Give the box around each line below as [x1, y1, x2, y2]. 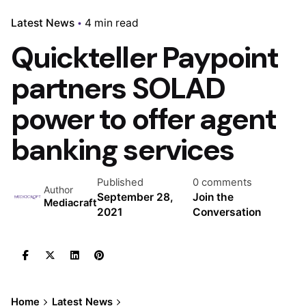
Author [44, 184, 73, 196]
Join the [192, 190, 234, 204]
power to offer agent [11, 99, 277, 138]
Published [97, 176, 143, 189]
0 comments [192, 176, 252, 189]
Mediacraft [44, 197, 97, 210]
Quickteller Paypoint [11, 38, 279, 76]
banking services [11, 130, 234, 169]
